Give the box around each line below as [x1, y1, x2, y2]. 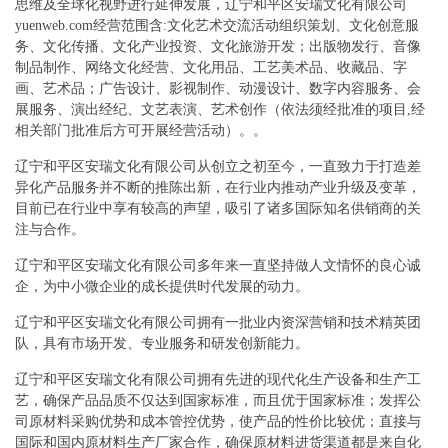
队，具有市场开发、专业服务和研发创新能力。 [15, 336, 309, 351]
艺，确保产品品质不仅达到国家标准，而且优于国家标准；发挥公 [15, 393, 421, 408]
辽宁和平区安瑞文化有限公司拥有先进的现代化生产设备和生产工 [15, 372, 421, 387]
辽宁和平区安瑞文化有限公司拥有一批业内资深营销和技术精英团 [15, 315, 421, 330]
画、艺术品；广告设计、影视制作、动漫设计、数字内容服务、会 [15, 81, 421, 96]
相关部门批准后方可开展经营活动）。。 [15, 123, 267, 138]
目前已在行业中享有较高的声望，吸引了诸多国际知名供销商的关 [15, 201, 421, 216]
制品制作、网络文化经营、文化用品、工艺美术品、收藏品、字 [15, 60, 407, 75]
